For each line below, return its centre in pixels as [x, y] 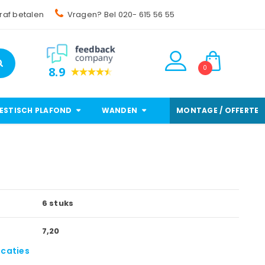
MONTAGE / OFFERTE [218, 110]
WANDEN [119, 110]
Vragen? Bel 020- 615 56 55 [121, 14]
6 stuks [57, 203]
